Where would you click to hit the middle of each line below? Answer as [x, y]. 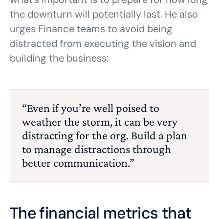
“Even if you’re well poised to [91, 108]
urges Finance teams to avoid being [91, 29]
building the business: [59, 58]
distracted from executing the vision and [103, 44]
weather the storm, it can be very [100, 121]
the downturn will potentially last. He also [104, 14]
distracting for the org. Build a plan [105, 135]
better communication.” [78, 163]
